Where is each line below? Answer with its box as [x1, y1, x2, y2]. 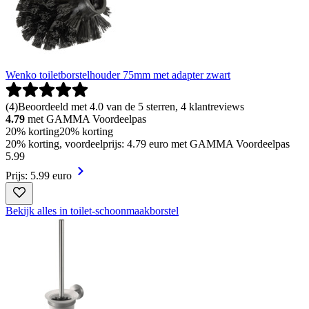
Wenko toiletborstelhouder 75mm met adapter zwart [6, 68, 230, 81]
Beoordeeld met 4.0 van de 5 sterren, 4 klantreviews [18, 100, 244, 112]
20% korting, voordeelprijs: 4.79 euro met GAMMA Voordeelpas [6, 137, 290, 150]
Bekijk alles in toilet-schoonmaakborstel [6, 204, 179, 217]
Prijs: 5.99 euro [6, 169, 72, 181]
